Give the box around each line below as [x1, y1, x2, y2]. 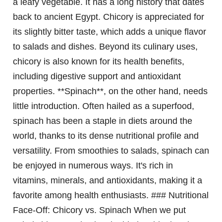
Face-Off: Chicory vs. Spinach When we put [13, 205, 186, 216]
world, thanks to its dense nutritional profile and [13, 131, 199, 141]
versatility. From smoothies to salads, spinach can [13, 146, 209, 156]
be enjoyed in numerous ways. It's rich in [13, 161, 173, 171]
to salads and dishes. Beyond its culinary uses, [13, 42, 198, 52]
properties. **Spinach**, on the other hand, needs [13, 86, 208, 97]
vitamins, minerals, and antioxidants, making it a [13, 175, 202, 186]
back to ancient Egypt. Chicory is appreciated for [13, 12, 204, 22]
